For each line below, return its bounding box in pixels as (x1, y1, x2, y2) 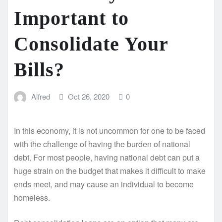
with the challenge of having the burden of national (14, 138, 190, 150)
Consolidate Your (14, 32, 168, 55)
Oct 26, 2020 (68, 91, 110, 102)
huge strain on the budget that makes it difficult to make (14, 165, 206, 177)
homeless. (14, 192, 50, 204)
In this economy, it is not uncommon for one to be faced (14, 125, 205, 137)
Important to (14, 6, 129, 29)
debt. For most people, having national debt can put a (14, 152, 200, 164)
